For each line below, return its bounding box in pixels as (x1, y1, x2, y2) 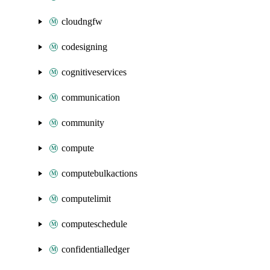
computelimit (61, 193, 111, 204)
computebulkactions (61, 168, 137, 178)
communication (61, 92, 120, 102)
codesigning (61, 42, 107, 52)
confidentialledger (61, 244, 130, 254)
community (61, 118, 104, 128)
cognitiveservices (61, 67, 127, 77)
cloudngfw (61, 16, 102, 27)
